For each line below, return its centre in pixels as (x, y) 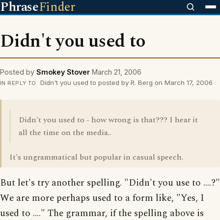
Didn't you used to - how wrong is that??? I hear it (108, 120)
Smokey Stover (63, 72)
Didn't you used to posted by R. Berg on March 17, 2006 (125, 82)
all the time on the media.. (65, 133)
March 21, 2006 (117, 72)
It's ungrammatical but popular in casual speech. (96, 157)
